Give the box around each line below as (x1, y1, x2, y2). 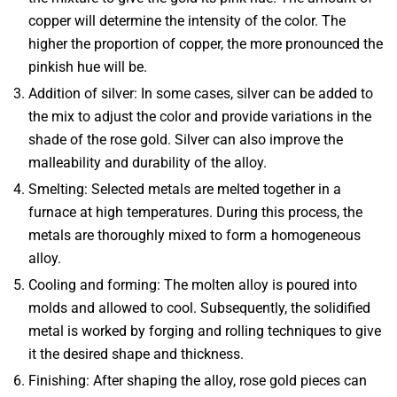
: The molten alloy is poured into (157, 276, 357, 293)
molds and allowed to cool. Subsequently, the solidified (28, 299, 370, 316)
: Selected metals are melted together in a (84, 180, 341, 198)
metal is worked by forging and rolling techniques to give (28, 322, 381, 339)
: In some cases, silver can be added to (134, 84, 373, 102)
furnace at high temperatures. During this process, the (28, 203, 362, 221)
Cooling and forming (28, 276, 157, 293)
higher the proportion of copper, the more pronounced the (28, 35, 383, 52)
